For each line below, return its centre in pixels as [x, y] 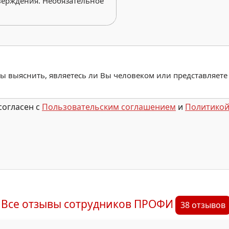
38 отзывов [203, 205]
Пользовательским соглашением [109, 107]
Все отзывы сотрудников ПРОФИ [87, 204]
